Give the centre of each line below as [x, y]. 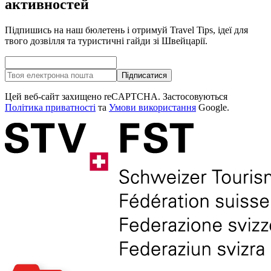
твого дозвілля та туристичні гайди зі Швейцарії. [106, 41]
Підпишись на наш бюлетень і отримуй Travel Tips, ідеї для [126, 30]
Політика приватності [50, 107]
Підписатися [144, 75]
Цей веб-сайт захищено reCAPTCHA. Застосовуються [116, 96]
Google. [213, 107]
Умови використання [152, 107]
